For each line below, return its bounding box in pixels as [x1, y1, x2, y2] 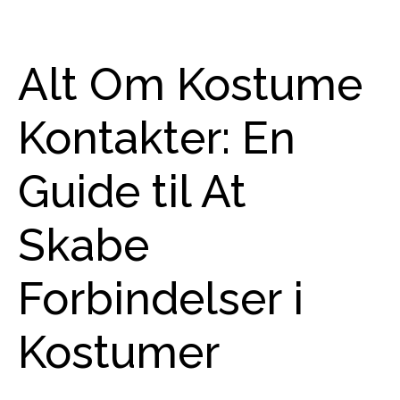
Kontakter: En [18, 112, 296, 164]
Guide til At [18, 165, 246, 218]
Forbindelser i [18, 272, 304, 325]
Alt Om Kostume [18, 58, 362, 111]
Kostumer [18, 326, 220, 379]
